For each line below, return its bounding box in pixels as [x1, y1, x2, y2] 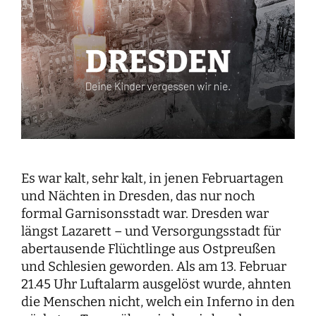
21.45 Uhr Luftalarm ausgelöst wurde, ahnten [21, 276, 291, 292]
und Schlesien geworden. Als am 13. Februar [21, 258, 286, 274]
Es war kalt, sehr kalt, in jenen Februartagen [21, 170, 284, 186]
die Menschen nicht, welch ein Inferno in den [21, 293, 295, 310]
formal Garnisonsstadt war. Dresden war [21, 205, 269, 221]
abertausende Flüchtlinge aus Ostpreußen [21, 241, 276, 257]
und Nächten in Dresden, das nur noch [21, 188, 255, 204]
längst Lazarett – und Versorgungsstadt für [21, 223, 281, 239]
